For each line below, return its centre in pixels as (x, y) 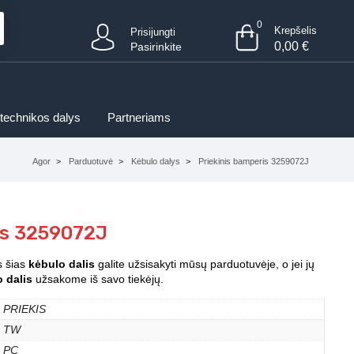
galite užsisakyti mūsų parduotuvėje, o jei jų (205, 264)
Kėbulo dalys (156, 161)
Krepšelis (295, 30)
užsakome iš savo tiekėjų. (98, 279)
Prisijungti (153, 32)
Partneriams (139, 117)
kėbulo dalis (62, 264)
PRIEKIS (24, 309)
